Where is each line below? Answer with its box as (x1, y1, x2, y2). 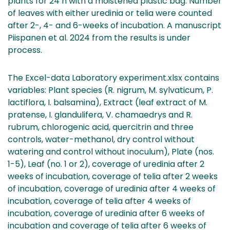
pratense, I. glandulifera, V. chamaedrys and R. (8, 108, 193, 121)
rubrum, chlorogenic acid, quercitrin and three (8, 121, 194, 133)
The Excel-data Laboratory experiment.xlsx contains (8, 71, 219, 84)
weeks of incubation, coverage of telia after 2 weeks (8, 170, 218, 182)
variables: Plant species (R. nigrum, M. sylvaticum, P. (8, 84, 213, 96)
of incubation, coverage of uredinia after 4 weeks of (8, 182, 216, 195)
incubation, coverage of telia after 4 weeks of (8, 195, 191, 207)
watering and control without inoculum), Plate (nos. (8, 145, 214, 158)
